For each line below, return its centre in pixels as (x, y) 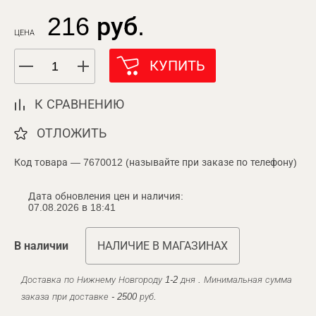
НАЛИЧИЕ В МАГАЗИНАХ (163, 246)
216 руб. (96, 26)
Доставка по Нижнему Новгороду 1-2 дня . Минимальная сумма (157, 280)
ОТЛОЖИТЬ (72, 133)
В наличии (41, 246)
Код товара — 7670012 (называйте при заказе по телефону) (156, 162)
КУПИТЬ (177, 66)
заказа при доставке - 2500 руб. (89, 297)
